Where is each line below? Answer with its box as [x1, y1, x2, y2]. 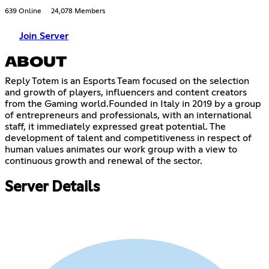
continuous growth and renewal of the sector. [5, 156, 202, 166]
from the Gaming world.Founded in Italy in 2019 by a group [5, 99, 261, 109]
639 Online [5, 8, 41, 16]
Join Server [19, 31, 68, 41]
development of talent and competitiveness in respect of [5, 133, 252, 144]
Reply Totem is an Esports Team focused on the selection [5, 76, 249, 86]
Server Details [5, 180, 100, 195]
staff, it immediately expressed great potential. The [5, 122, 226, 132]
